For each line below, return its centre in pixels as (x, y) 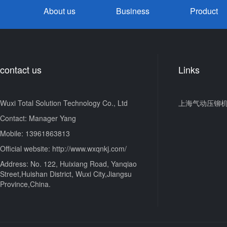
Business (133, 11)
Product (204, 11)
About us (60, 11)
